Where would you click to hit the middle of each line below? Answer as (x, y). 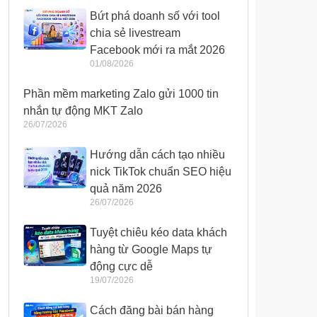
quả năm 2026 (126, 189)
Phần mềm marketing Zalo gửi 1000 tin (121, 94)
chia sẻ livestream (136, 33)
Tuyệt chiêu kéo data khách (159, 233)
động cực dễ (122, 267)
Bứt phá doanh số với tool (155, 16)
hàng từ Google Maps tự (151, 250)
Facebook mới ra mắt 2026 (158, 50)
